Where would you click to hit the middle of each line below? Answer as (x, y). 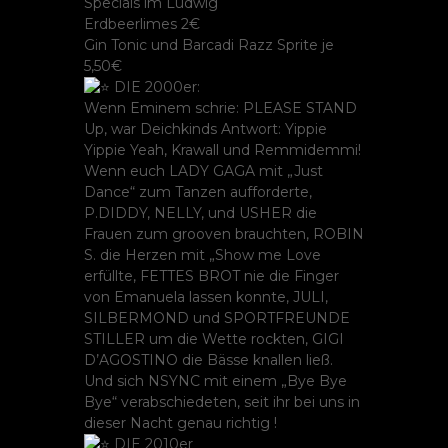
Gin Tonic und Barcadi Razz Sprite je (209, 45)
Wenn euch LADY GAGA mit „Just (203, 171)
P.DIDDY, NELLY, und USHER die (200, 213)
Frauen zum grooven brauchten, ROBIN (224, 234)
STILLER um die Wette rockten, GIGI (214, 339)
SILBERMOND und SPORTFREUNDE (217, 318)
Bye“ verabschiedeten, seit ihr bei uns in (222, 402)
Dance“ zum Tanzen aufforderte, (198, 192)
